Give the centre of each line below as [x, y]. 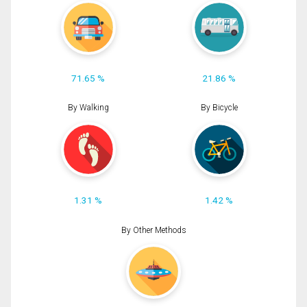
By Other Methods [153, 230]
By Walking [88, 108]
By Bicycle [219, 108]
